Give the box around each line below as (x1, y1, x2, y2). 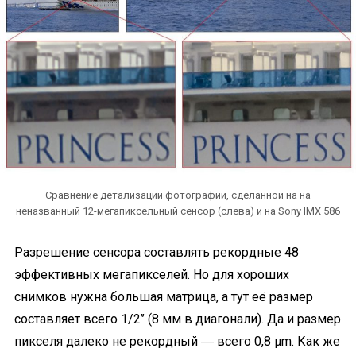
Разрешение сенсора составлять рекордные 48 (14, 245, 299, 260)
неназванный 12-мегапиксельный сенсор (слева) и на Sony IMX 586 (16, 205, 340, 217)
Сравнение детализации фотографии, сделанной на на (45, 189, 311, 201)
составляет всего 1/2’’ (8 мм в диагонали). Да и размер (14, 311, 341, 327)
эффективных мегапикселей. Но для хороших (14, 267, 289, 282)
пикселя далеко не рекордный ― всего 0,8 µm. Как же (14, 334, 340, 349)
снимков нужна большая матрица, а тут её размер (14, 289, 313, 304)
